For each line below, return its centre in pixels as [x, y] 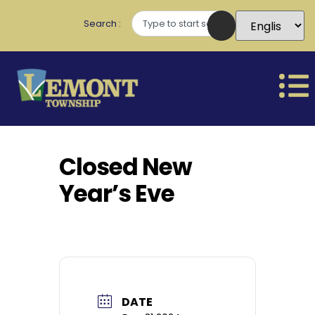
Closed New [126, 167]
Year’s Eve [117, 193]
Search [101, 24]
